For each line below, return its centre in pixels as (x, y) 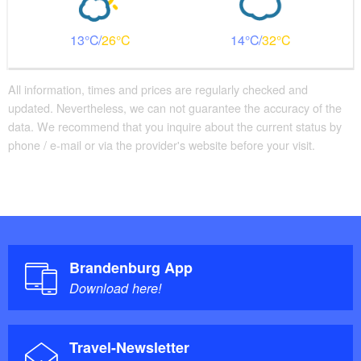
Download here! (116, 288)
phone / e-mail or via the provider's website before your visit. (162, 144)
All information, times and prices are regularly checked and (158, 89)
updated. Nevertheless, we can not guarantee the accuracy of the (175, 107)
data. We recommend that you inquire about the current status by (175, 126)
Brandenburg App (131, 267)
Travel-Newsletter (129, 347)
